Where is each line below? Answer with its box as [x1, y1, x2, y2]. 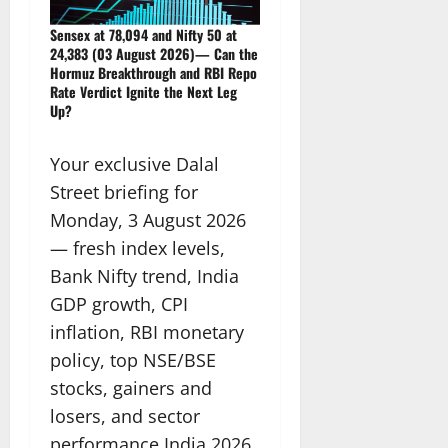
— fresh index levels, [50, 235, 225, 260]
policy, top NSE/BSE [50, 347, 216, 372]
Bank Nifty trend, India [50, 263, 239, 288]
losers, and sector [50, 403, 200, 428]
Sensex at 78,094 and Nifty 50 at [50, 23, 237, 45]
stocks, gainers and [50, 375, 212, 400]
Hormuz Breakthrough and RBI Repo [50, 61, 257, 83]
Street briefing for [50, 179, 198, 204]
